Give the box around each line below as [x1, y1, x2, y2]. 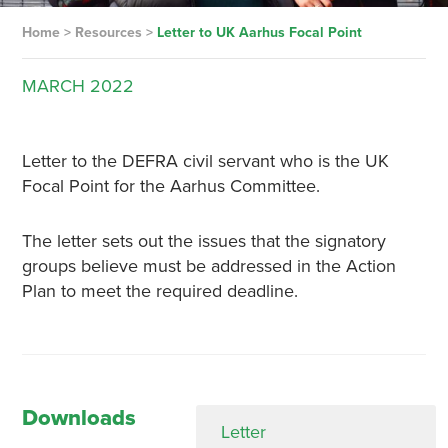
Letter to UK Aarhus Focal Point [156, 24, 362, 41]
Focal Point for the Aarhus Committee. [21, 175, 320, 197]
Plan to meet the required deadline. [21, 280, 298, 302]
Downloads [21, 405, 136, 431]
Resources [74, 24, 142, 41]
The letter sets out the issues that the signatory [21, 230, 386, 252]
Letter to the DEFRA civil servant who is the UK [21, 150, 389, 172]
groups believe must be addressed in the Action [21, 255, 396, 277]
